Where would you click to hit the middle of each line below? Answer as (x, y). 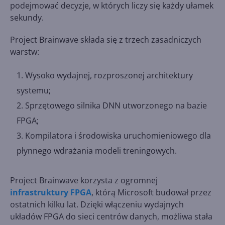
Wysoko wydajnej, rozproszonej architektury (109, 75)
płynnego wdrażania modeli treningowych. (97, 150)
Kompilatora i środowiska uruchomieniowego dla (118, 135)
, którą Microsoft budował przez (151, 192)
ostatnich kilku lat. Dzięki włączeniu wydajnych (97, 204)
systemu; (34, 90)
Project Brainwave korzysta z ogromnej (84, 180)
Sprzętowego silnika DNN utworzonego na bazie (116, 105)
